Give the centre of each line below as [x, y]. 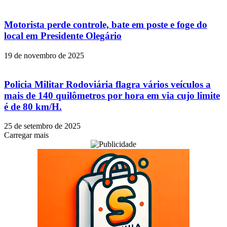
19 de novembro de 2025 [44, 55]
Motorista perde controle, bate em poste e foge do [106, 25]
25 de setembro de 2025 [42, 126]
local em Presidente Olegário [63, 36]
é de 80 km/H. [33, 106]
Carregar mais [26, 135]
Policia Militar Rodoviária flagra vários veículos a [107, 84]
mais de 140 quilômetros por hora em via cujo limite [112, 95]
